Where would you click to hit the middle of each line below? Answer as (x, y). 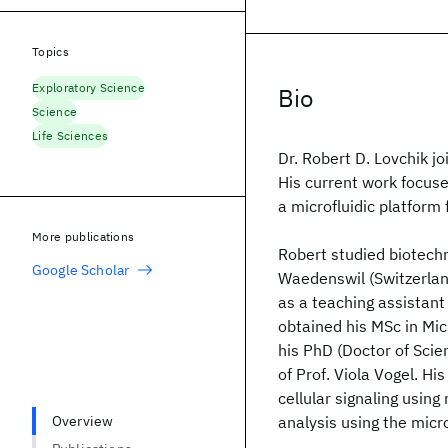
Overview (83, 421)
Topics (50, 51)
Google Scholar (81, 270)
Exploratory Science (89, 87)
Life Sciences (70, 135)
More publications (83, 236)
